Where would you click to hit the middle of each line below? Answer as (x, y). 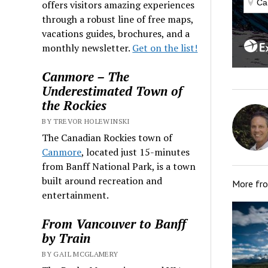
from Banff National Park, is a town (119, 166)
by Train (66, 238)
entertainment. (76, 195)
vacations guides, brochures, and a (116, 33)
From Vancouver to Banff (114, 223)
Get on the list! (165, 48)
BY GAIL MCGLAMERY (80, 254)
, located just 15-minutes (136, 152)
